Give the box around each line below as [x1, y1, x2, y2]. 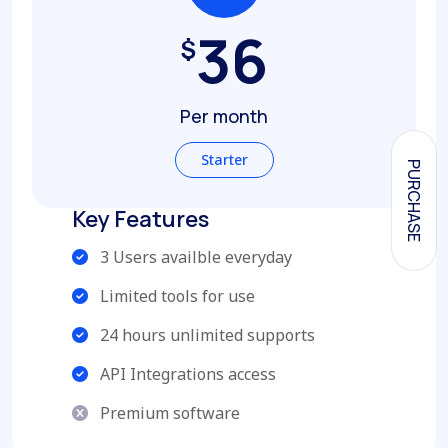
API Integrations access [96, 363, 276, 386]
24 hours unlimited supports [96, 324, 315, 347]
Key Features [72, 204, 209, 235]
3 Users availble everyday [96, 246, 292, 269]
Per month [180, 104, 268, 129]
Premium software [96, 402, 240, 425]
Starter [200, 150, 248, 170]
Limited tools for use [96, 285, 255, 308]
